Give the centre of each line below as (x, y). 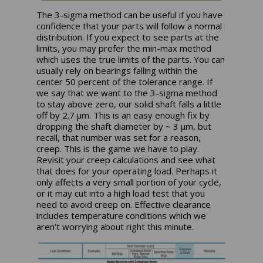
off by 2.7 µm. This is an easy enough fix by (123, 115)
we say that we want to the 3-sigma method (127, 92)
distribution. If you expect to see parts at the (128, 37)
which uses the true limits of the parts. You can (131, 59)
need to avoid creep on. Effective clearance (124, 204)
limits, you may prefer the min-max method (124, 48)
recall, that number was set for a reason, (119, 137)
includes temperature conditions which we (122, 215)
